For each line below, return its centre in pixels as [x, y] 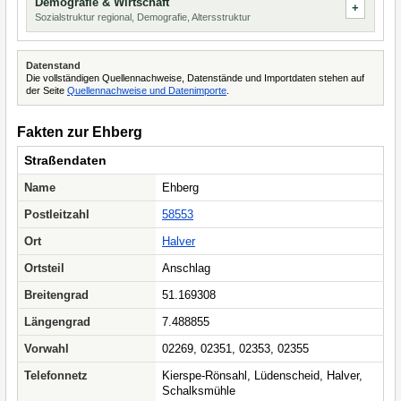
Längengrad [57, 322]
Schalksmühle [199, 391]
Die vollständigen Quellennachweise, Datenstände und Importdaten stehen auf [195, 78]
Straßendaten [65, 160]
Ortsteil [44, 268]
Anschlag [186, 268]
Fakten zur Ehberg [80, 132]
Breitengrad [56, 295]
